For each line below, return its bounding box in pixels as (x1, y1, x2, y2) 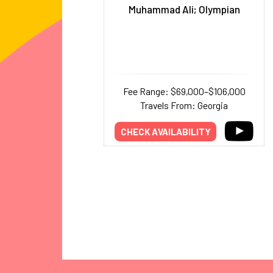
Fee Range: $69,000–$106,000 (122, 85, 246, 97)
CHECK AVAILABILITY (120, 126, 211, 137)
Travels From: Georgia (140, 99, 228, 111)
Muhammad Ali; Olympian (128, 3, 240, 15)
